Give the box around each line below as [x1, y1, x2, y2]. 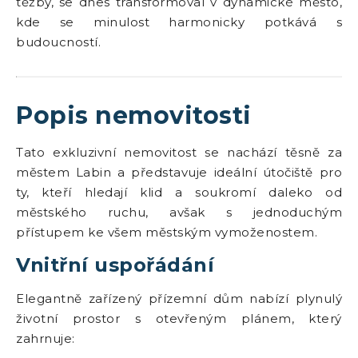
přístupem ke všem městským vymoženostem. [16, 225, 317, 240]
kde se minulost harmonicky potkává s [16, 14, 342, 30]
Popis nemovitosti [16, 101, 252, 130]
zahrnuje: [16, 331, 75, 346]
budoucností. [16, 34, 101, 50]
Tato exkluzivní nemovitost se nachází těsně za [16, 145, 342, 160]
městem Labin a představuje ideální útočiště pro [16, 165, 342, 180]
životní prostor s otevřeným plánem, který [16, 311, 342, 326]
